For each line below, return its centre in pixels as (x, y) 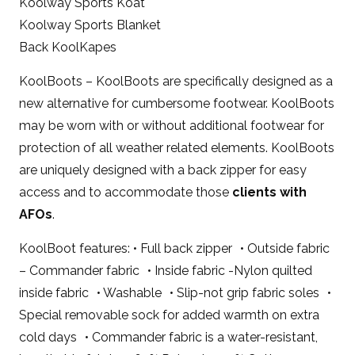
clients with (270, 192)
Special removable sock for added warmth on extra (170, 315)
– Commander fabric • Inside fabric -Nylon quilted (166, 271)
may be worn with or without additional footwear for (172, 126)
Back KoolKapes (68, 47)
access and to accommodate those (126, 192)
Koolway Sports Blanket (90, 25)
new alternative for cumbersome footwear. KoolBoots (177, 103)
